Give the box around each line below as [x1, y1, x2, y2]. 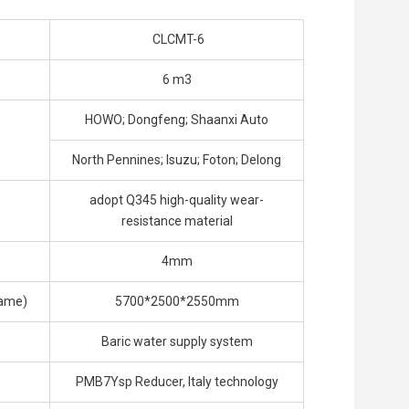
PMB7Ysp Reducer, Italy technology [75, 374, 278, 390]
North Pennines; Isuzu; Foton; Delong [72, 152, 281, 168]
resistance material [121, 214, 233, 229]
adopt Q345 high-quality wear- [89, 193, 264, 208]
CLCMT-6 [149, 32, 204, 47]
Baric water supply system [100, 334, 253, 350]
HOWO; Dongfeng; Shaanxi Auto [85, 112, 268, 128]
